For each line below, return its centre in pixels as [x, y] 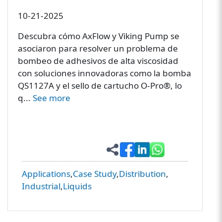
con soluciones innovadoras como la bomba [104, 73]
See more [51, 98]
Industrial [41, 186]
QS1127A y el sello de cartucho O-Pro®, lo [100, 86]
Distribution [142, 174]
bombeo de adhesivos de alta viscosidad [98, 61]
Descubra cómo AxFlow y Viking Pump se [98, 36]
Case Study [94, 174]
